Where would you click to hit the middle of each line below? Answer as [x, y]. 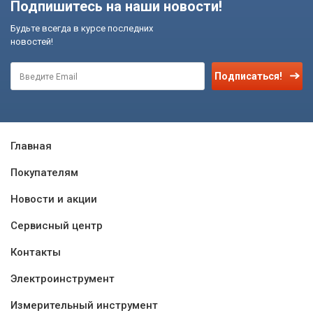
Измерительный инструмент [84, 305]
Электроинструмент [63, 278]
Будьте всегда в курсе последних [82, 28]
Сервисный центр [57, 225]
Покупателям [44, 172]
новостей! [32, 41]
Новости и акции [54, 199]
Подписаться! [248, 76]
